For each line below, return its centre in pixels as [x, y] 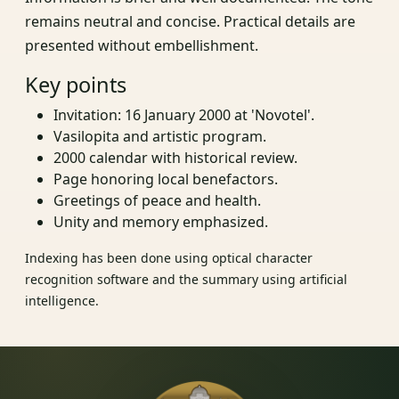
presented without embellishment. [142, 46]
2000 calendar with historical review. [175, 158]
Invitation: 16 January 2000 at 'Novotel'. [184, 115]
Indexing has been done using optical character [169, 258]
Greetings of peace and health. [157, 201]
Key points [76, 85]
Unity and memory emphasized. [161, 222]
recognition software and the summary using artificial [186, 280]
